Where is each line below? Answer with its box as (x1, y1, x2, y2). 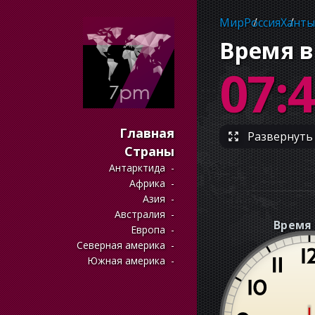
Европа (131, 223, 165, 236)
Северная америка (77, 238, 165, 252)
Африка (129, 176, 165, 190)
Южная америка (87, 254, 165, 267)
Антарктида (109, 161, 165, 174)
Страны (124, 143, 174, 160)
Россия (244, 15, 281, 30)
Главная (120, 124, 174, 141)
